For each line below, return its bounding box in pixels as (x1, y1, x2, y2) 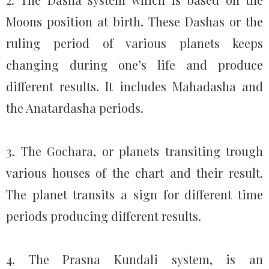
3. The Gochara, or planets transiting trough (6, 143, 263, 159)
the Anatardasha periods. (6, 100, 144, 116)
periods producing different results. (6, 208, 201, 224)
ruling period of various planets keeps (6, 35, 263, 51)
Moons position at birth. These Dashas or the (6, 13, 263, 29)
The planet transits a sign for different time (6, 186, 263, 202)
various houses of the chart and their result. (6, 165, 263, 181)
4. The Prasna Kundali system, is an (6, 251, 263, 267)
